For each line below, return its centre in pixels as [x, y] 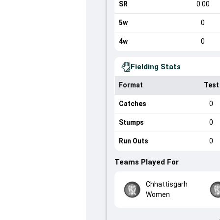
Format [131, 85]
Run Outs [133, 141]
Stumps [131, 122]
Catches [132, 104]
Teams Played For [146, 162]
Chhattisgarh [166, 184]
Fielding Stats [155, 67]
